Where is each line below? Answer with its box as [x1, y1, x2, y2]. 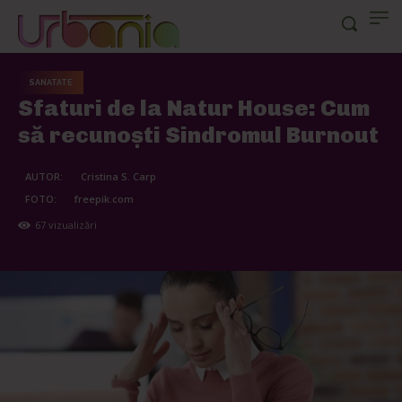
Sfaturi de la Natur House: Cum [18, 94, 370, 122]
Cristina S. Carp [81, 170, 156, 184]
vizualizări [46, 218, 97, 232]
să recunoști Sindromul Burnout [18, 121, 379, 149]
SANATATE [29, 78, 73, 88]
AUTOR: [25, 170, 63, 184]
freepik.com [74, 192, 134, 206]
